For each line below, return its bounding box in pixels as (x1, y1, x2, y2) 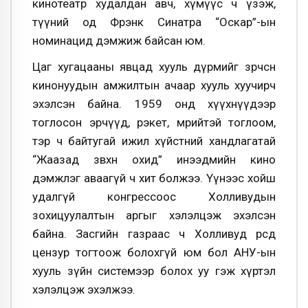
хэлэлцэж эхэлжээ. (32, 283, 135, 296)
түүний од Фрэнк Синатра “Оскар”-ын (32, 15, 276, 30)
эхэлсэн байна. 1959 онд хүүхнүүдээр (32, 97, 276, 111)
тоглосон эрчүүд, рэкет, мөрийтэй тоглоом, (32, 115, 276, 129)
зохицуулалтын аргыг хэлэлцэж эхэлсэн (32, 208, 276, 222)
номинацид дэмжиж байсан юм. (32, 34, 206, 48)
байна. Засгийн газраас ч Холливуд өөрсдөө (32, 227, 276, 241)
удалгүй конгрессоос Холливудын (32, 190, 276, 203)
